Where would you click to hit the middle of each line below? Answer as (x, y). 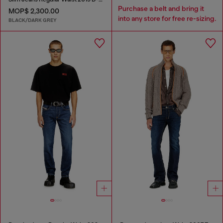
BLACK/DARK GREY (33, 20)
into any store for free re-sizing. (167, 18)
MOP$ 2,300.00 (34, 11)
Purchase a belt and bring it (161, 8)
